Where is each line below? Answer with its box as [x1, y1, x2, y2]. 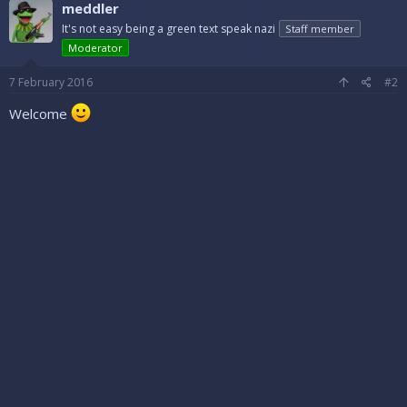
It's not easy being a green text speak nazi [62, 20, 275, 36]
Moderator [68, 40, 123, 55]
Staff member [285, 21, 354, 35]
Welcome [9, 104, 71, 123]
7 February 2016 [9, 74, 93, 90]
